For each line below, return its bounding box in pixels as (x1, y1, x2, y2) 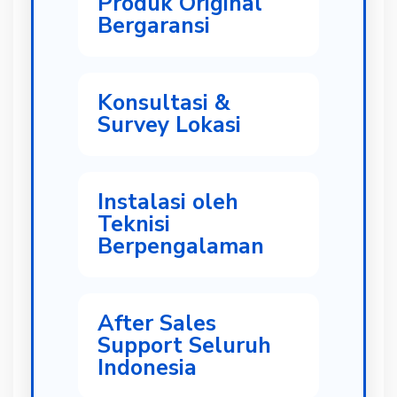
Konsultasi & (97, 88, 230, 118)
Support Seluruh (97, 331, 271, 361)
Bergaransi (97, 11, 210, 41)
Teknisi (97, 209, 170, 239)
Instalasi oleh (97, 187, 238, 217)
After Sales (97, 308, 216, 339)
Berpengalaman (97, 231, 264, 261)
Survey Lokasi (97, 110, 241, 140)
